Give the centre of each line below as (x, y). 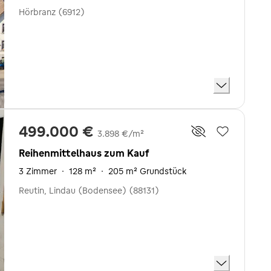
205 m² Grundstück (147, 171)
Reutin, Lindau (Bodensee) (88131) (89, 190)
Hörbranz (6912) (52, 12)
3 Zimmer (38, 171)
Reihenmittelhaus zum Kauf (84, 153)
